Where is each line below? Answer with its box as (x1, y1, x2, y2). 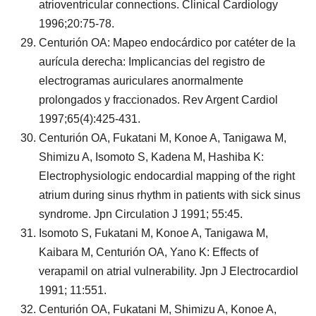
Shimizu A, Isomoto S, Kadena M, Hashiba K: (39, 151, 264, 163)
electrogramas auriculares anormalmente (39, 75, 243, 87)
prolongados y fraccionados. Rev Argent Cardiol (39, 94, 278, 106)
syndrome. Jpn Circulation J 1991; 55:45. (39, 208, 243, 220)
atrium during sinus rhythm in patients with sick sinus (39, 189, 300, 201)
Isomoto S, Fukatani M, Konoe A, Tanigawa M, (39, 227, 268, 239)
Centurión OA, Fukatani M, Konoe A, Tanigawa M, (39, 132, 286, 144)
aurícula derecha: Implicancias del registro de (39, 56, 265, 68)
